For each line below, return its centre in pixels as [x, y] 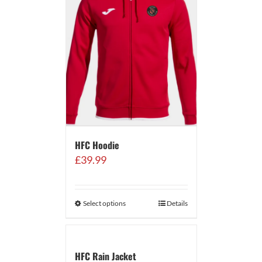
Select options [104, 204]
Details [177, 204]
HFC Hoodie [97, 145]
